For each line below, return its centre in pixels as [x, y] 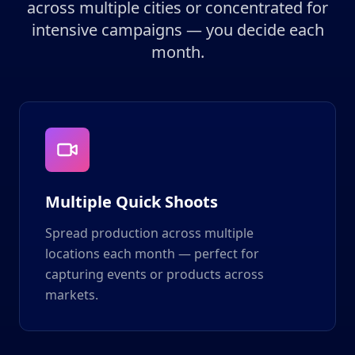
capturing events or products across [155, 274]
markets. [72, 295]
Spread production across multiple [149, 233]
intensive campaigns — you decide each [177, 30]
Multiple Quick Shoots [132, 202]
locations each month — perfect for [152, 254]
